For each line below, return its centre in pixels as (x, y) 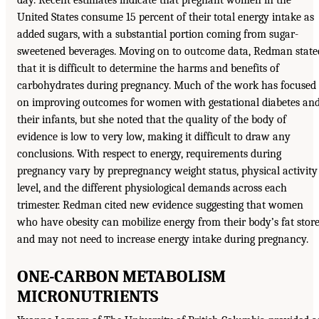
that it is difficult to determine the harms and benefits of (148, 69)
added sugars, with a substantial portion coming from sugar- (158, 35)
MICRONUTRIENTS (88, 297)
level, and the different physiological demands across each (152, 188)
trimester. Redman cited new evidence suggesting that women (160, 205)
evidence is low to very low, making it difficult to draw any (154, 137)
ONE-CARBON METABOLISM (121, 277)
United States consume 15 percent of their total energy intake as (166, 17)
